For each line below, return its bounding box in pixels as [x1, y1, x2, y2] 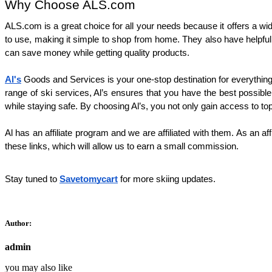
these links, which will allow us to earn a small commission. [5, 141, 239, 151]
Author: [5, 219, 32, 228]
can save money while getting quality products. [5, 47, 189, 58]
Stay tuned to [5, 174, 59, 184]
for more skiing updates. [118, 174, 216, 184]
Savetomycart [59, 174, 118, 184]
